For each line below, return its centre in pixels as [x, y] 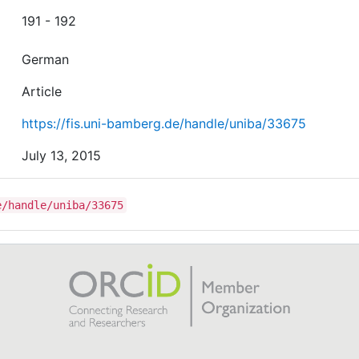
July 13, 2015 [62, 155]
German [46, 59]
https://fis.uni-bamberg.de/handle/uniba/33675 [164, 123]
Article [42, 91]
